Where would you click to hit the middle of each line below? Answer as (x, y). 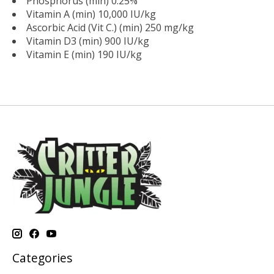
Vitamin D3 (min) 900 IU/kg (88, 41)
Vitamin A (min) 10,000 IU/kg (91, 14)
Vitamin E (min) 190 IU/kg (84, 55)
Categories (42, 258)
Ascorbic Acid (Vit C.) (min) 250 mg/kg (110, 28)
